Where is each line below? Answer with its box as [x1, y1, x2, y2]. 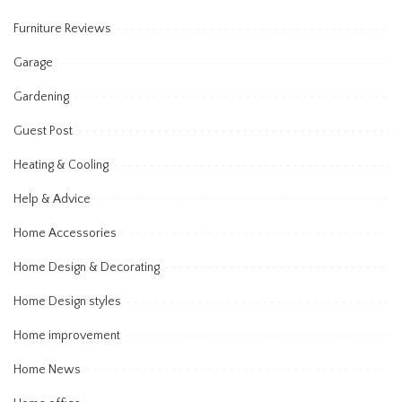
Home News [13, 363, 81, 378]
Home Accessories [13, 226, 117, 241]
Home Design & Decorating [13, 260, 160, 275]
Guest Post [13, 124, 73, 139]
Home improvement [13, 328, 120, 344]
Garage [13, 56, 53, 71]
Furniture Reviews [13, 22, 111, 37]
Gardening [13, 90, 69, 105]
